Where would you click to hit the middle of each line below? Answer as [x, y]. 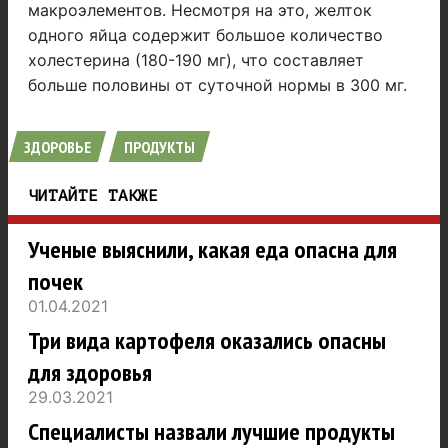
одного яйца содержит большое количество [205, 35]
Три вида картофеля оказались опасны [207, 341]
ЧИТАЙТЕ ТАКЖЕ [93, 196]
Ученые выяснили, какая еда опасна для [212, 250]
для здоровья [90, 373]
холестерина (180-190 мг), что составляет [196, 60]
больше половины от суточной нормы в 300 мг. [217, 85]
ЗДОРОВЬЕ [57, 147]
